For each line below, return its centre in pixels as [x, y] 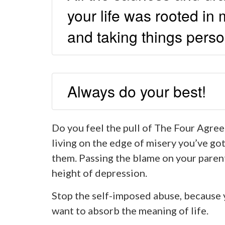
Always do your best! [136, 91]
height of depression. [99, 173]
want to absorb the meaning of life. [130, 211]
